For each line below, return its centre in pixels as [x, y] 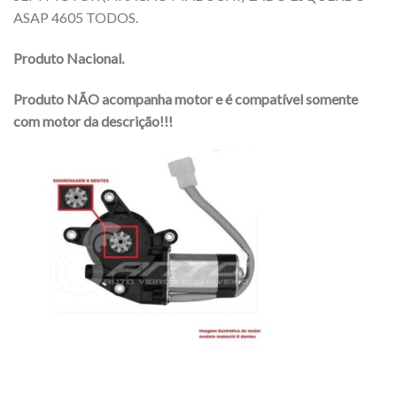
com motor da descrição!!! [93, 121]
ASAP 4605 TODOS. [76, 17]
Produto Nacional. [69, 58]
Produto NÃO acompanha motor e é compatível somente [186, 98]
